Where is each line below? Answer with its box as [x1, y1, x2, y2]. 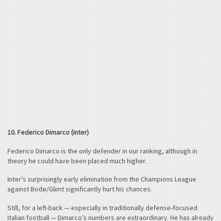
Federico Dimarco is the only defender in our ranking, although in [7, 146, 197, 155]
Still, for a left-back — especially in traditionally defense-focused [7, 203, 197, 212]
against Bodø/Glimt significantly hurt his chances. [7, 184, 152, 194]
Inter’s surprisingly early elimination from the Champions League [7, 175, 196, 184]
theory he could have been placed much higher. [7, 156, 147, 165]
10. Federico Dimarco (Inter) [7, 128, 89, 137]
